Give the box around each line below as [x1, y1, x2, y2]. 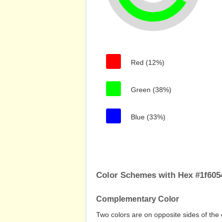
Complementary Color [96, 195, 179, 203]
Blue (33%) [131, 113, 166, 121]
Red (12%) [131, 58, 165, 66]
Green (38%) [131, 86, 171, 94]
